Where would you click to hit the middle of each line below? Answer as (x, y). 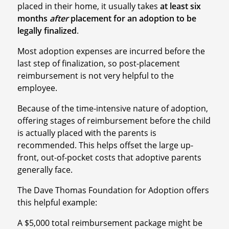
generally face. (45, 169)
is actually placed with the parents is (87, 133)
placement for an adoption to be (132, 18)
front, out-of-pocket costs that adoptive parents (109, 157)
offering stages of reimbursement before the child (114, 120)
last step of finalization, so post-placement (98, 63)
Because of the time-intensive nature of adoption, (112, 108)
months (33, 18)
